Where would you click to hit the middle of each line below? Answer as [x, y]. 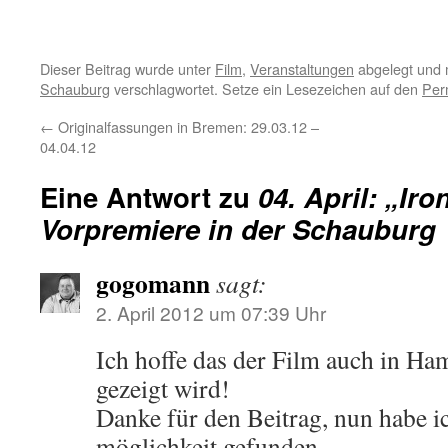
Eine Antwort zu [149, 196]
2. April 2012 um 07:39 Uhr [211, 312]
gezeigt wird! [163, 388]
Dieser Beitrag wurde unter [127, 68]
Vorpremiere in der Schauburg [238, 228]
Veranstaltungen [302, 68]
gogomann [153, 283]
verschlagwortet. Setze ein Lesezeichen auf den [266, 88]
